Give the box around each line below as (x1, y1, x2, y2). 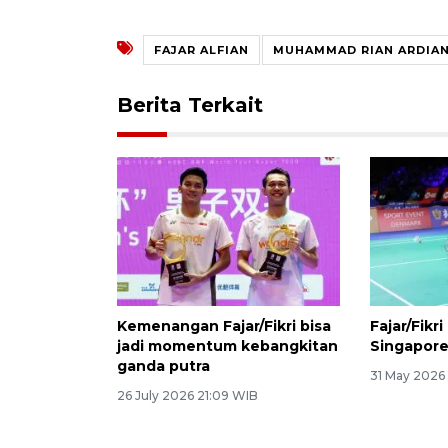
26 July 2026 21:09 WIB (117, 387, 258, 403)
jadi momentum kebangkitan (117, 336, 338, 355)
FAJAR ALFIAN (154, 42, 249, 57)
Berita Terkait (117, 92, 263, 117)
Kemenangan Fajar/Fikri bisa (117, 316, 331, 335)
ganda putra (117, 356, 210, 375)
